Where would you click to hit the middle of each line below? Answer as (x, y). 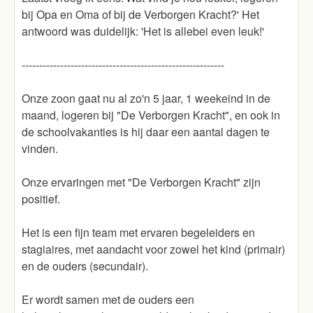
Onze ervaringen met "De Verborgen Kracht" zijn (141, 182)
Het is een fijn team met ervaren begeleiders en (138, 232)
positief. (41, 199)
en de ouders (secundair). (85, 266)
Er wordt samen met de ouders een (108, 299)
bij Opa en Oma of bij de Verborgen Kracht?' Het (140, 14)
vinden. (40, 148)
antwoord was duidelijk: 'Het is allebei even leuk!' (143, 31)
